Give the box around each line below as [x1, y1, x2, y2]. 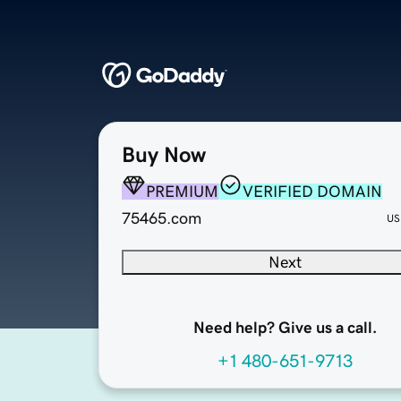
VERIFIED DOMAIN [243, 183, 382, 200]
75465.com [122, 210, 201, 227]
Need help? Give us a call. [192, 320, 377, 337]
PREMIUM [146, 183, 218, 200]
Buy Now [122, 144, 206, 166]
